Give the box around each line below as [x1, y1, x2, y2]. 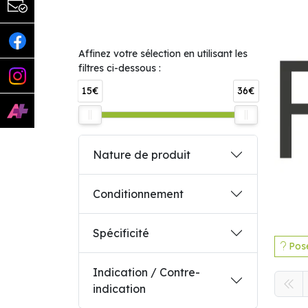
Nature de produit [93, 148, 190, 162]
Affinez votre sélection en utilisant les [78, 47, 247, 60]
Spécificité [93, 226, 149, 240]
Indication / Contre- [93, 265, 200, 279]
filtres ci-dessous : [78, 62, 161, 74]
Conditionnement [93, 187, 184, 201]
